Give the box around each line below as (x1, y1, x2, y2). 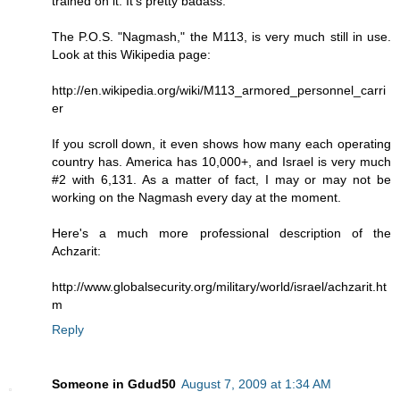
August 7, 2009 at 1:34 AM (181, 377, 331, 392)
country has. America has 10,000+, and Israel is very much (52, 154, 391, 169)
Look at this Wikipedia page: (52, 46, 211, 62)
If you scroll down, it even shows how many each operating (52, 136, 391, 151)
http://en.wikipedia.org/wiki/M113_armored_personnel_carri (52, 82, 386, 97)
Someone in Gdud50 (52, 377, 176, 392)
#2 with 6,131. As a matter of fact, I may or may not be (52, 171, 391, 187)
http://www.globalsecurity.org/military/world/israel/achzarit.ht (52, 279, 387, 294)
